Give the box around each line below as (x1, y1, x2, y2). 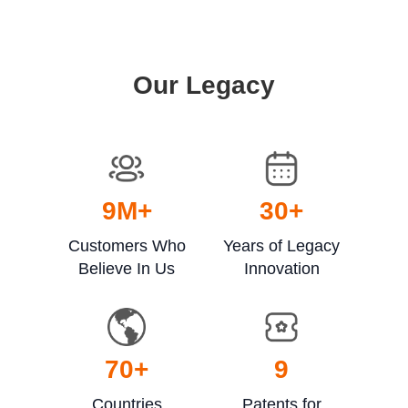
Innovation (243, 259, 320, 278)
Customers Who (67, 236, 186, 255)
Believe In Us (78, 259, 175, 278)
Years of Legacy (223, 236, 340, 255)
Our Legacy (133, 70, 275, 99)
